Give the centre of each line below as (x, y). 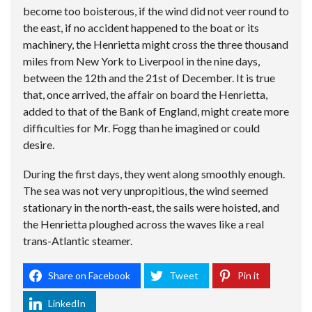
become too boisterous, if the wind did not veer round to (156, 11)
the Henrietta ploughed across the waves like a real (143, 224)
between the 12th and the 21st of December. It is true (149, 78)
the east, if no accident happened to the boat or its (141, 28)
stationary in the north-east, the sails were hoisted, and (151, 208)
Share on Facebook (89, 276)
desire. (39, 145)
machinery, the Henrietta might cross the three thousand (156, 45)
